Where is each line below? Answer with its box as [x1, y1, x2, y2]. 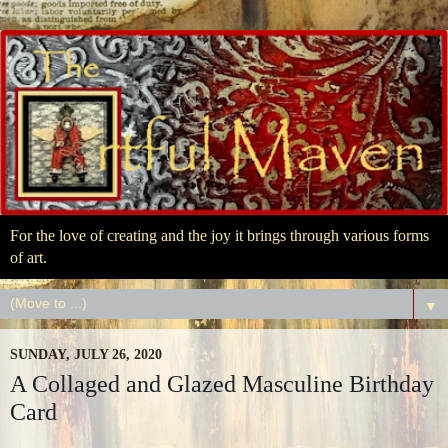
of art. [10, 248, 47, 266]
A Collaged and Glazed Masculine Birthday [10, 370, 434, 398]
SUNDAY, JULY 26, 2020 [10, 345, 162, 362]
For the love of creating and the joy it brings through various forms [10, 226, 429, 244]
